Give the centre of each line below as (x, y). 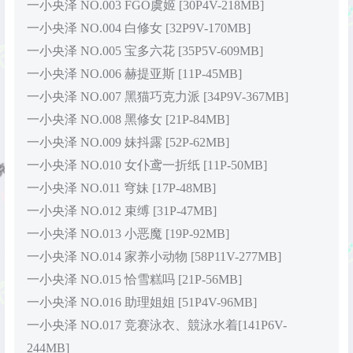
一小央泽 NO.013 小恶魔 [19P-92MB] (128, 234)
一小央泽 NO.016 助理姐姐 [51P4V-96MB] (142, 303)
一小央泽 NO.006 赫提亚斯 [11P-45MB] (134, 74)
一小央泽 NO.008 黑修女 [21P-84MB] (128, 120)
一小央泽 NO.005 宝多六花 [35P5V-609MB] (145, 51)
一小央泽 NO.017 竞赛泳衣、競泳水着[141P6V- (157, 325)
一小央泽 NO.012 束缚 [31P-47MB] (122, 211)
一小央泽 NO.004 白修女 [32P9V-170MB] (139, 28)
